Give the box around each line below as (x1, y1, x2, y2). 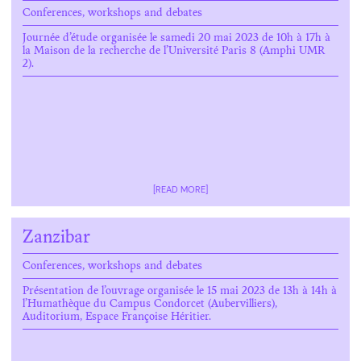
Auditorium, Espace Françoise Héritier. (23, 312, 211, 323)
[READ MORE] (153, 184, 208, 195)
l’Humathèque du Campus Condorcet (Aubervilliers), (23, 299, 277, 310)
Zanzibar (23, 230, 90, 247)
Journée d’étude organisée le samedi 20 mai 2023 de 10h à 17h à (23, 33, 330, 44)
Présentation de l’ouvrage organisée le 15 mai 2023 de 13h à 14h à (23, 286, 337, 297)
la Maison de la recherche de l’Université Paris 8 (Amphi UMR (23, 46, 325, 57)
